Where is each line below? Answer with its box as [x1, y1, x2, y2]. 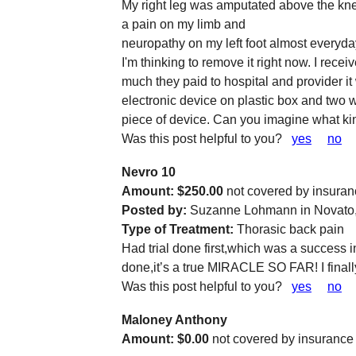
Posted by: [122, 203, 187, 217]
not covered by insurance [212, 332, 354, 346]
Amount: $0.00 [122, 332, 212, 346]
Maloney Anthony [122, 313, 227, 327]
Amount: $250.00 [122, 184, 226, 198]
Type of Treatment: [122, 222, 234, 236]
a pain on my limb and [122, 17, 246, 31]
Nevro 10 [122, 165, 176, 179]
